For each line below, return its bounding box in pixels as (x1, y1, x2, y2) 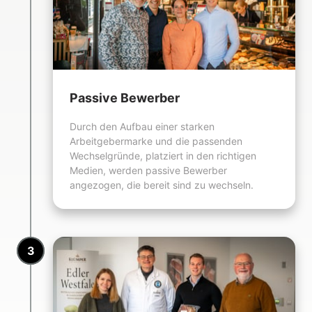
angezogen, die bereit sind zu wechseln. (70, 178, 253, 191)
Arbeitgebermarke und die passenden (70, 134, 242, 147)
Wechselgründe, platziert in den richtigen (70, 149, 256, 162)
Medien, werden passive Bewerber (70, 164, 227, 176)
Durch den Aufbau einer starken (70, 120, 214, 132)
